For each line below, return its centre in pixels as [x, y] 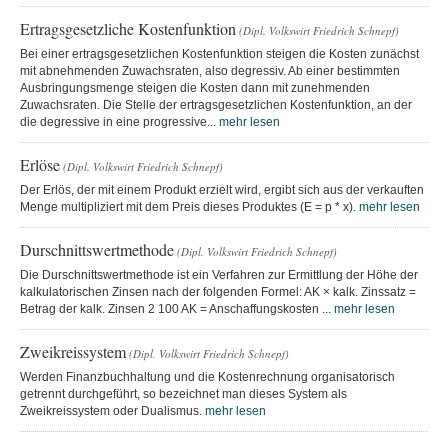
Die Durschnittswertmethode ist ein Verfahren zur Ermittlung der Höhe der [219, 274]
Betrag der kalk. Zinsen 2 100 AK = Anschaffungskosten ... [177, 308]
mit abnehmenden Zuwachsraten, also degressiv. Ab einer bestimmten [210, 70]
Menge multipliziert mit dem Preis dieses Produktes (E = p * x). [189, 206]
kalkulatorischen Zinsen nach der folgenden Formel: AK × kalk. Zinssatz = [218, 291]
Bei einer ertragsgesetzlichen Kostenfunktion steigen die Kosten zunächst [219, 53]
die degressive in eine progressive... [119, 121]
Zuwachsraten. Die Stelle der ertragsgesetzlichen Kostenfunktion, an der [216, 104]
